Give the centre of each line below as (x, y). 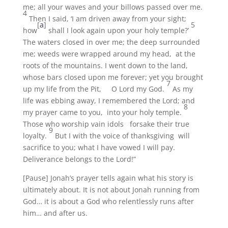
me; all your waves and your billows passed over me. (112, 7)
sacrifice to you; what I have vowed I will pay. (101, 147)
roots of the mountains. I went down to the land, (108, 65)
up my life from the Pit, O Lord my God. (94, 89)
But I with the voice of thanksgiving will (122, 136)
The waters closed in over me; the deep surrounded (111, 42)
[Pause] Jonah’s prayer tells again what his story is (108, 178)
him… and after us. (55, 213)
